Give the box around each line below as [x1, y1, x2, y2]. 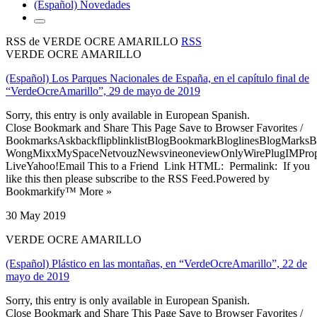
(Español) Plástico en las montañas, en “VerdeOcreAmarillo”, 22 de [6, 257, 307, 270]
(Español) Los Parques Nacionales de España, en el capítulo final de [6, 71, 309, 84]
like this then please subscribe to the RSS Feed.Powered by [6, 172, 270, 185]
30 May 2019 [6, 209, 66, 221]
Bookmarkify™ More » [6, 185, 112, 197]
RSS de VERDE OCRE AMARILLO [6, 35, 181, 47]
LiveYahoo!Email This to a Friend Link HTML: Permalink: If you [6, 159, 310, 172]
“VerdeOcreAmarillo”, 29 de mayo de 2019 [6, 84, 200, 97]
